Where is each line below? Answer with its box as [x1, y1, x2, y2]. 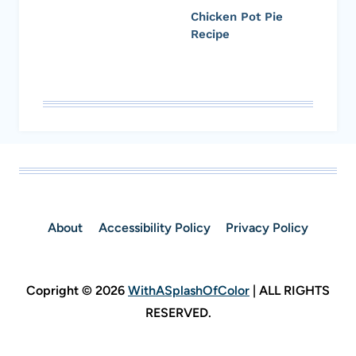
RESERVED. [145, 305, 211, 321]
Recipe [191, 26, 230, 41]
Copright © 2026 [26, 283, 128, 299]
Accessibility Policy [98, 220, 211, 236]
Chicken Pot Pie [191, 9, 283, 24]
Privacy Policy [225, 220, 308, 236]
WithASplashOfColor [128, 283, 250, 299]
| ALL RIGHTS [250, 283, 330, 299]
